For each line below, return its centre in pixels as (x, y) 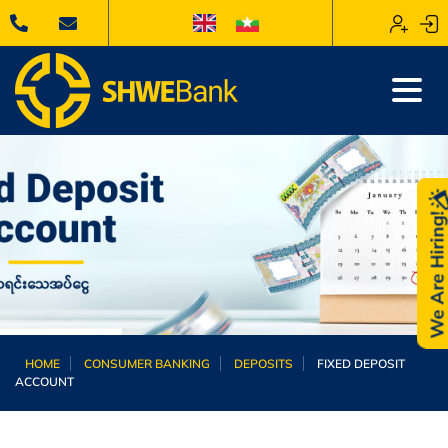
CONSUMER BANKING (147, 363)
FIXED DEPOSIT (361, 363)
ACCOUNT (44, 381)
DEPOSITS (263, 363)
